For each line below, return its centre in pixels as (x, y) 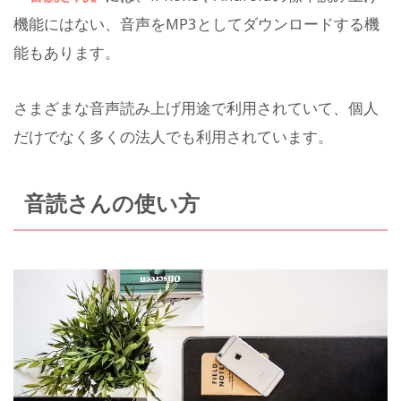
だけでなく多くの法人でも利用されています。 (173, 137)
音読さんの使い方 (111, 204)
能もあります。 (67, 52)
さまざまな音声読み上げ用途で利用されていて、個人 (196, 108)
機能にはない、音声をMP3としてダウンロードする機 (196, 23)
